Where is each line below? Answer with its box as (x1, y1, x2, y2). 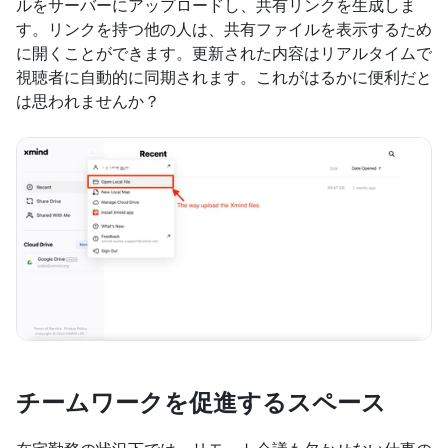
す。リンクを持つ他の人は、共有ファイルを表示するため (16, 19, 432, 40)
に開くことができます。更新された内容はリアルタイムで (16, 43, 432, 64)
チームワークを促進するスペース (16, 389, 386, 415)
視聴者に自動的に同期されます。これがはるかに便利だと (16, 67, 432, 88)
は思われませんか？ (16, 91, 160, 112)
